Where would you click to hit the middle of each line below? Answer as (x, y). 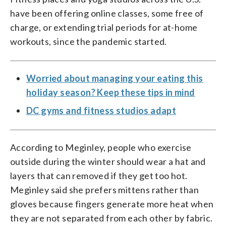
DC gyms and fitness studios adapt (101, 110)
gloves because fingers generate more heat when (112, 204)
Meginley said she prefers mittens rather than (104, 189)
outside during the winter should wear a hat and (108, 161)
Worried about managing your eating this (115, 78)
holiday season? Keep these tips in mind (111, 92)
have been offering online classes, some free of (107, 13)
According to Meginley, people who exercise (101, 147)
